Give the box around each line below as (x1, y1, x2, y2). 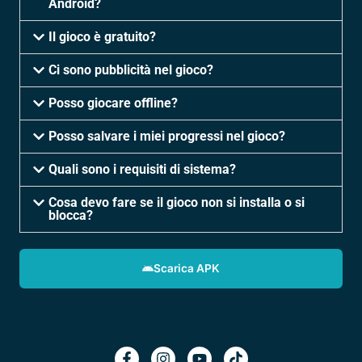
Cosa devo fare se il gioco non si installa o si (48, 194, 305, 210)
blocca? (48, 207, 93, 223)
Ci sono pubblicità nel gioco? (48, 61, 213, 78)
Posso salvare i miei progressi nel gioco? (48, 128, 285, 144)
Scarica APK (153, 261, 220, 275)
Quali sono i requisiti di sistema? (48, 161, 236, 177)
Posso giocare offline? (48, 95, 178, 111)
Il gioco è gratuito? (48, 28, 156, 44)
